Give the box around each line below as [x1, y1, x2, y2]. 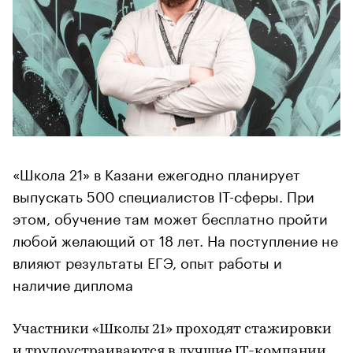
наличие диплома [13, 271, 133, 294]
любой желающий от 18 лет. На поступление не [13, 227, 338, 250]
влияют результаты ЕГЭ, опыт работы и [13, 249, 282, 272]
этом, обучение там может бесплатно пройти [13, 205, 328, 228]
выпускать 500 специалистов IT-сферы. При [13, 183, 314, 206]
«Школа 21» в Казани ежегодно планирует [13, 161, 300, 184]
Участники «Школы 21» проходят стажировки [13, 321, 332, 337]
